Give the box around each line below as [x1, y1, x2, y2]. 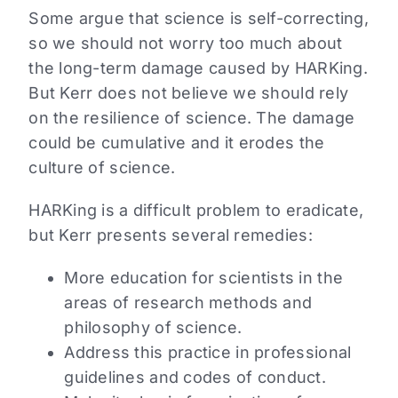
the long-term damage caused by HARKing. [28, 59, 368, 78]
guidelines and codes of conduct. [64, 368, 326, 387]
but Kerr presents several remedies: [28, 226, 313, 245]
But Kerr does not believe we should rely [28, 84, 349, 103]
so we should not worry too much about [28, 34, 343, 53]
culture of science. [28, 158, 176, 178]
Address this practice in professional [64, 343, 352, 362]
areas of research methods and [64, 293, 313, 313]
